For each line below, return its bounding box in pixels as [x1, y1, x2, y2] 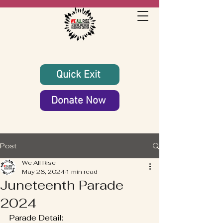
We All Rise [22, 159, 56, 167]
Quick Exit [56, 68, 101, 81]
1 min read [66, 168, 98, 176]
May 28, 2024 [22, 168, 65, 176]
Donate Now [51, 94, 106, 107]
